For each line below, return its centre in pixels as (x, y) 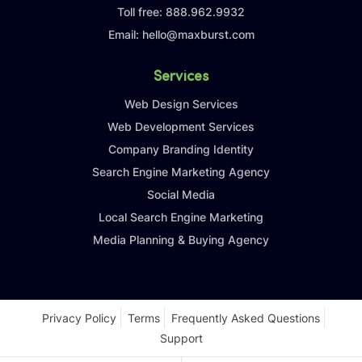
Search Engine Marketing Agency (181, 172)
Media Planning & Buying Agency (181, 240)
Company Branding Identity (181, 149)
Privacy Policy (79, 318)
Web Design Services (181, 104)
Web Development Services (181, 126)
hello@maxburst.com (198, 34)
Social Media (181, 194)
